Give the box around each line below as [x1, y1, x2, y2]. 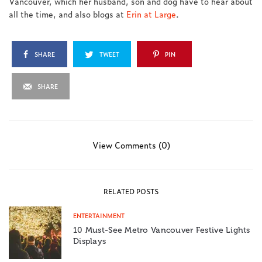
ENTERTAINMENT [73, 211, 125, 220]
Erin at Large [126, 7, 177, 20]
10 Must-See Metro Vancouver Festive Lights [73, 225, 250, 235]
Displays [73, 236, 106, 246]
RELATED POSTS [104, 185, 158, 196]
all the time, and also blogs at [9, 7, 127, 20]
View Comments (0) [92, 138, 170, 151]
